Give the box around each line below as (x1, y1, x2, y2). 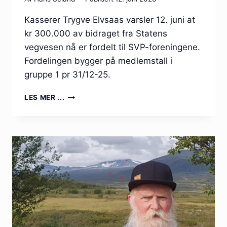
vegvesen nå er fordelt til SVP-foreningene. (24, 42, 200, 53)
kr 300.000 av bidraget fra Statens (24, 28, 167, 39)
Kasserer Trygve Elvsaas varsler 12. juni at (24, 15, 195, 25)
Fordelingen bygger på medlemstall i (24, 56, 172, 66)
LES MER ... (24, 93, 65, 102)
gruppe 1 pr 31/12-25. (24, 69, 110, 80)
